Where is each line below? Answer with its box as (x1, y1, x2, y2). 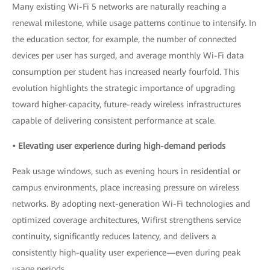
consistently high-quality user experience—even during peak (12, 248, 240, 257)
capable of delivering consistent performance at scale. (12, 116, 216, 125)
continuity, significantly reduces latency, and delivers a (12, 231, 216, 241)
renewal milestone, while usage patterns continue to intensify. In (12, 18, 256, 28)
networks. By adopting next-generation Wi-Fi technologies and (12, 199, 250, 209)
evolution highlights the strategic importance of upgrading (12, 83, 235, 93)
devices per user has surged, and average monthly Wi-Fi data (12, 51, 244, 60)
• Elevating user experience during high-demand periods (12, 141, 225, 151)
